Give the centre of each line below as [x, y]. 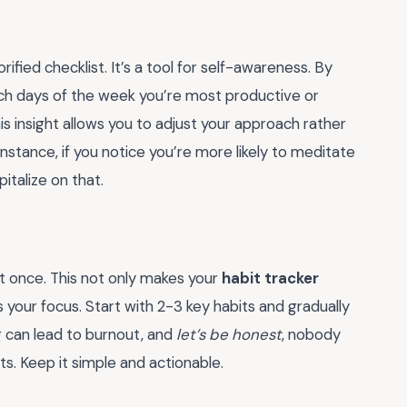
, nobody [311, 335]
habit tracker [270, 278]
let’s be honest [229, 335]
